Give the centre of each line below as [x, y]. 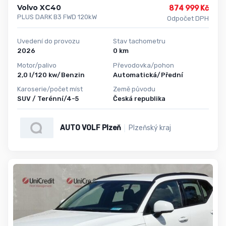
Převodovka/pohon [144, 65]
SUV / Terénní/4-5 [48, 99]
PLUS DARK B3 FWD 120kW [57, 17]
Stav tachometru [139, 41]
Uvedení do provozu [48, 41]
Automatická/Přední [148, 75]
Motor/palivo [37, 65]
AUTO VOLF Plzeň [90, 128]
